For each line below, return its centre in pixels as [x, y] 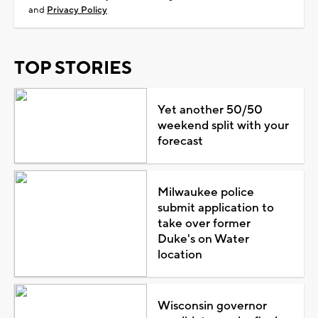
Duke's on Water [203, 239]
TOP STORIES [73, 68]
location [180, 254]
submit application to [215, 208]
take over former [204, 223]
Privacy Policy [77, 10]
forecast [180, 141]
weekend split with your [223, 125]
